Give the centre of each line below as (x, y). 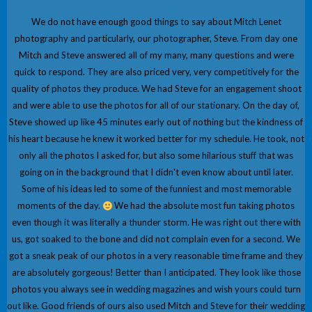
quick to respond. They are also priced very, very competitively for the (156, 72)
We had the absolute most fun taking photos (204, 206)
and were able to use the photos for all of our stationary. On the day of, (156, 106)
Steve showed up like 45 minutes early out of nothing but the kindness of (156, 122)
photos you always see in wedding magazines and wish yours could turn (156, 289)
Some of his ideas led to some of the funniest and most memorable (156, 189)
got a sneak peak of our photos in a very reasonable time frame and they (156, 256)
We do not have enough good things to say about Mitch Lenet (156, 22)
